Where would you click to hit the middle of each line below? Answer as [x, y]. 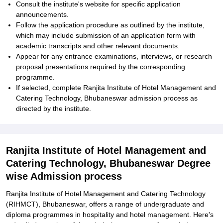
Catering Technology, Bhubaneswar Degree [108, 163]
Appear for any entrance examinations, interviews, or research [114, 56]
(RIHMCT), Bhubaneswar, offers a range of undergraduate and [105, 204]
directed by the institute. [54, 109]
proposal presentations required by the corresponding [101, 67]
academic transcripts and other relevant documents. [98, 46]
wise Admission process [64, 176]
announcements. [42, 14]
